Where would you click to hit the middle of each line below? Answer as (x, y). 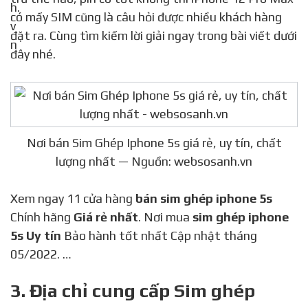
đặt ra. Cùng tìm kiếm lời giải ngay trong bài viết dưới (154, 36)
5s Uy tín (36, 236)
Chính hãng (42, 217)
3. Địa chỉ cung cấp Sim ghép (133, 291)
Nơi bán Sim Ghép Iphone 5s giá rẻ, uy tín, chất (154, 143)
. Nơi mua (165, 217)
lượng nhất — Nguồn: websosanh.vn (154, 162)
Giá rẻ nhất (106, 217)
